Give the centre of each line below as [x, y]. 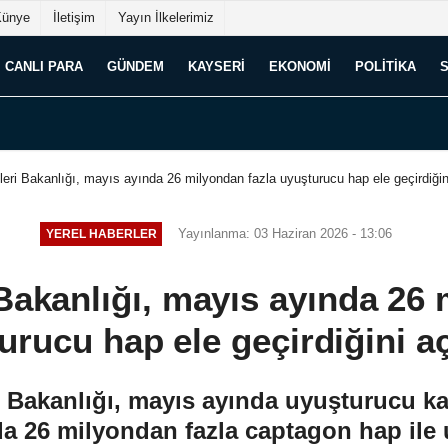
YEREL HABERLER [101, 234]
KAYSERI [216, 66]
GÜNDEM [135, 66]
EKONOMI [300, 66]
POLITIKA [385, 66]
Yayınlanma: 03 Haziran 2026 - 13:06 [285, 233]
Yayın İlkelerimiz [166, 17]
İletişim [74, 17]
